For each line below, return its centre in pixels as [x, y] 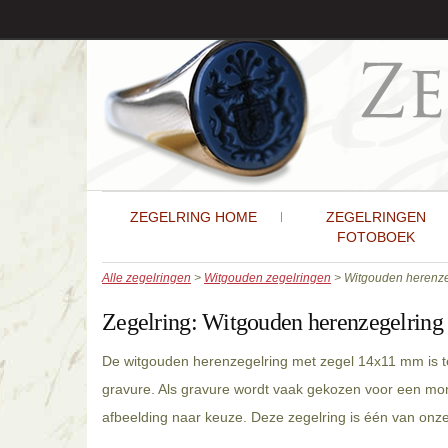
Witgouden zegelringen [267, 278]
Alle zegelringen [146, 278]
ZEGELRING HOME [193, 217]
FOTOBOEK [375, 237]
